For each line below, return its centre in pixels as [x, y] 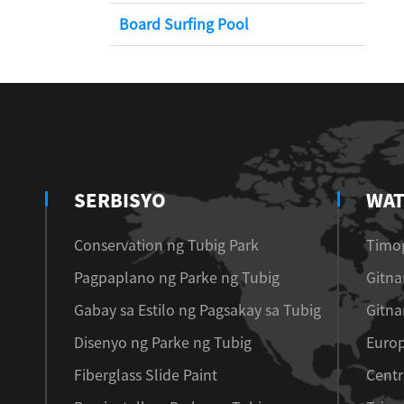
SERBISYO [120, 200]
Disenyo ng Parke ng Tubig [163, 343]
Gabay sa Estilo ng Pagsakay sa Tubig [197, 310]
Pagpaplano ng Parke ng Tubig [177, 278]
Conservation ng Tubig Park [166, 245]
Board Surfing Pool [184, 24]
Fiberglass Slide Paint [146, 375]
